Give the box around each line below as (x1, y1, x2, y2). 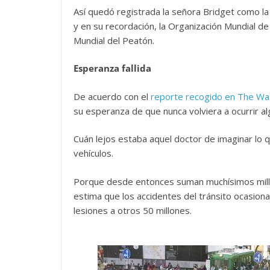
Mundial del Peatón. (74, 34, 154, 46)
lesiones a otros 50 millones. (74, 204, 192, 216)
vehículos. (74, 147, 113, 159)
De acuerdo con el (74, 90, 151, 102)
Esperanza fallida (74, 62, 151, 74)
